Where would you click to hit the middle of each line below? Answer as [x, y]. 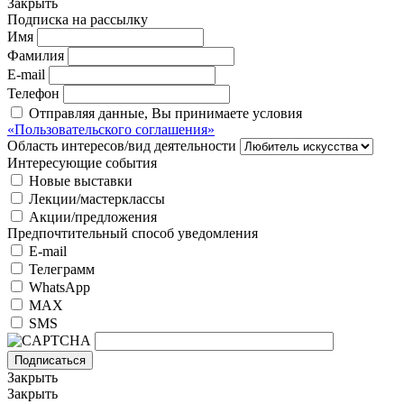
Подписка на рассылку [78, 19]
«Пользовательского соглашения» [111, 129]
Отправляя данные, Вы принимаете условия [165, 113]
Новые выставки [81, 180]
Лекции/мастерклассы [97, 198]
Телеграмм [62, 269]
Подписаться [50, 360]
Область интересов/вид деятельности [122, 145]
